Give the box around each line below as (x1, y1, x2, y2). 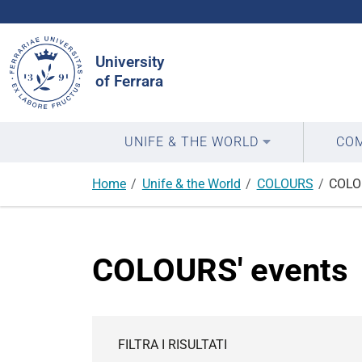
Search (82, 27, 121, 42)
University (95, 53, 164, 71)
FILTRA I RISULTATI (118, 336, 227, 352)
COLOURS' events (92, 251, 348, 289)
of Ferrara (95, 72, 163, 90)
